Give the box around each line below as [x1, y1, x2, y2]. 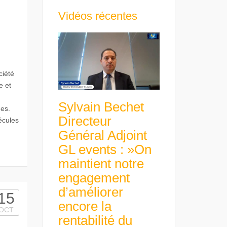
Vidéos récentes [58, 10, 137, 22]
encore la [58, 198, 111, 214]
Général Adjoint [58, 127, 147, 143]
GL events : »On [58, 141, 152, 157]
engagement [58, 170, 130, 185]
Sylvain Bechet [58, 99, 144, 115]
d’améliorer [58, 184, 123, 200]
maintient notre [58, 156, 144, 171]
